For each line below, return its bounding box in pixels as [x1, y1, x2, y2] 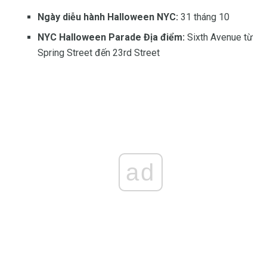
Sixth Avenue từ [185, 32, 253, 44]
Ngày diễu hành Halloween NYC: [38, 11, 178, 23]
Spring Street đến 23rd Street [38, 47, 160, 59]
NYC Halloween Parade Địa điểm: [38, 32, 185, 44]
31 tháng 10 [178, 11, 229, 23]
